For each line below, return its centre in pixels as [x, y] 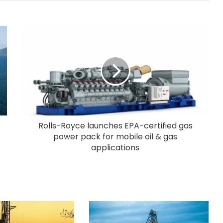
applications [115, 147]
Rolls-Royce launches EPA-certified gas [115, 125]
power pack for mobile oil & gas [115, 136]
